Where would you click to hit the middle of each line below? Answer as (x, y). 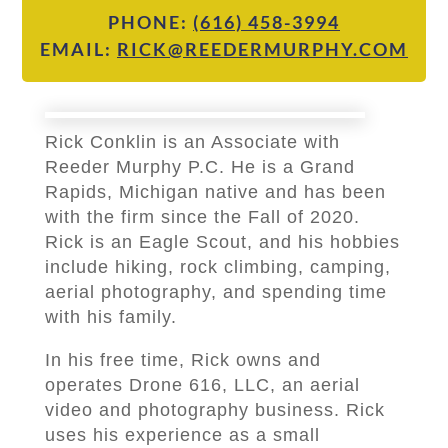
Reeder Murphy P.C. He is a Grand (199, 167)
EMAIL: (78, 49)
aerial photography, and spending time (215, 292)
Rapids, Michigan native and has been (215, 192)
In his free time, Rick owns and (182, 360)
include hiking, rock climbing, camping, (217, 267)
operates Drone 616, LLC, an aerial (202, 385)
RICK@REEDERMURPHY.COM (262, 49)
